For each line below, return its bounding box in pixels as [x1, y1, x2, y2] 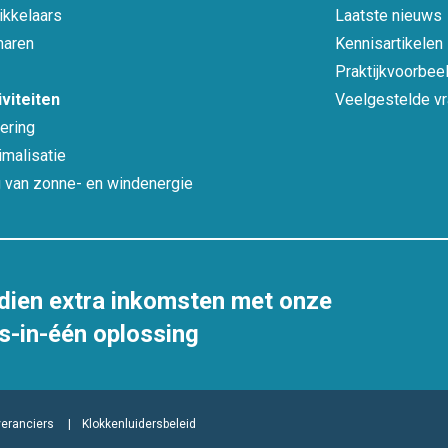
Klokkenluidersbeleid [82, 417, 196, 431]
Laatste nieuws [335, 6, 443, 25]
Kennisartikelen [335, 34, 444, 53]
